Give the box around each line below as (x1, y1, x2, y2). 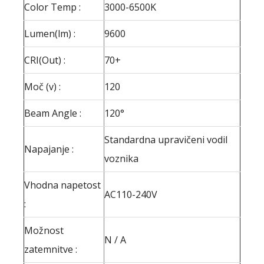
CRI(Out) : (24, 54, 65, 67)
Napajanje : (24, 143, 74, 156)
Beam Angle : (24, 107, 81, 120)
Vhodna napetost (24, 179, 101, 192)
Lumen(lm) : (24, 27, 75, 40)
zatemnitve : (24, 243, 77, 256)
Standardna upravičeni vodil (104, 133, 227, 146)
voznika (104, 152, 138, 165)
